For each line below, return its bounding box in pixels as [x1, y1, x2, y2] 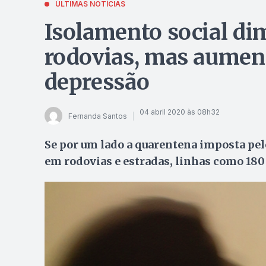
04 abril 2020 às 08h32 [139, 107, 220, 116]
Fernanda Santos [68, 111, 127, 121]
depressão [44, 69, 150, 96]
